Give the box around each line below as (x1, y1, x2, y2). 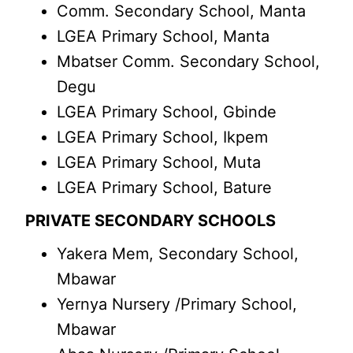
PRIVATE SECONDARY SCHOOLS (25, 211, 277, 230)
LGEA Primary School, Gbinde (57, 102, 277, 121)
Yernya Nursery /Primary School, (57, 295, 298, 314)
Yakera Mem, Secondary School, (57, 244, 299, 263)
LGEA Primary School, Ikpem (57, 128, 269, 147)
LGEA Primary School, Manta (57, 27, 270, 46)
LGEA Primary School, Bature (57, 178, 273, 197)
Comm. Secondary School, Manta (57, 2, 307, 20)
